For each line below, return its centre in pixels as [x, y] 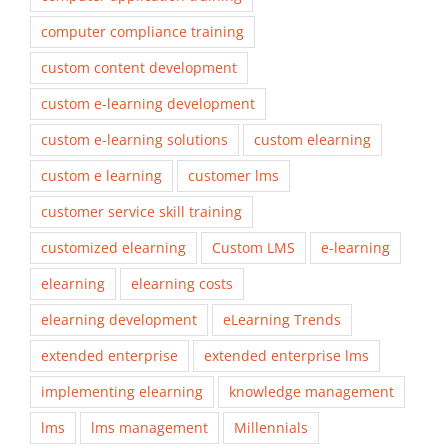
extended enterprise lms [286, 355]
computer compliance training [142, 31]
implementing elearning [122, 391]
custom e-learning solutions [134, 139]
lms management [149, 427]
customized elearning [113, 247]
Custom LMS [253, 247]
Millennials [271, 427]
